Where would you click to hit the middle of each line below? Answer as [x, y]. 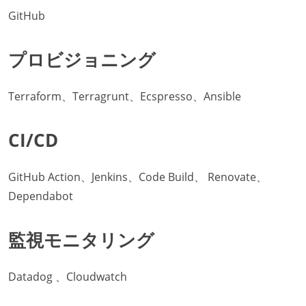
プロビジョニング [82, 59]
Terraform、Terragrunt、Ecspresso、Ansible [125, 96]
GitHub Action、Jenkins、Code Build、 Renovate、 [138, 177]
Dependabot [41, 196]
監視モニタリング [81, 240]
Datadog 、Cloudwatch [68, 277]
